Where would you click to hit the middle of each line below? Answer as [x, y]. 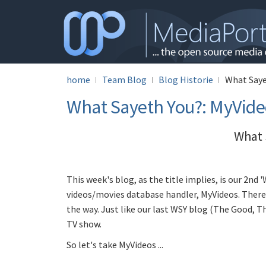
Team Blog [124, 80]
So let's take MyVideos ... [115, 245]
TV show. [84, 224]
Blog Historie [186, 80]
